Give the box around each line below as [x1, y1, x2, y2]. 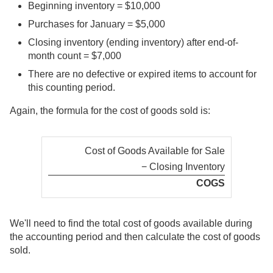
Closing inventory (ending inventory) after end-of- [28, 37, 238, 48]
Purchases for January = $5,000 [28, 18, 165, 29]
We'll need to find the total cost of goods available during [10, 218, 252, 229]
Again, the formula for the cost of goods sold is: [10, 105, 210, 116]
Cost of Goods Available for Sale [85, 145, 225, 156]
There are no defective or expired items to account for [28, 68, 257, 79]
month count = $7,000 [28, 50, 121, 61]
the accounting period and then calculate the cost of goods [10, 231, 260, 242]
